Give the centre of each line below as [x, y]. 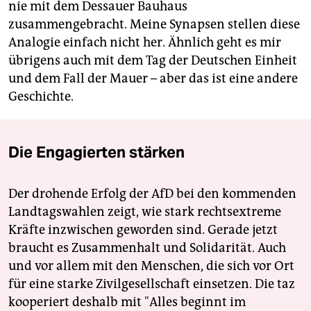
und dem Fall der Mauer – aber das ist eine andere [153, 78]
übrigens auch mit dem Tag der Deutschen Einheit [153, 60]
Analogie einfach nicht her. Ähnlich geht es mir [145, 42]
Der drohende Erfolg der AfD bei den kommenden [152, 193]
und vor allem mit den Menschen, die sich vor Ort [151, 266]
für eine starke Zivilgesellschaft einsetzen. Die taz [152, 284]
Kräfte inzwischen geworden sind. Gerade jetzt [143, 229]
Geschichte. [41, 96]
